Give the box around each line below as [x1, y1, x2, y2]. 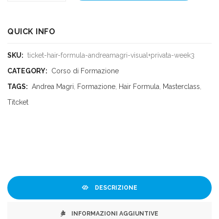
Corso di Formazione [51, 67, 119, 75]
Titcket [7, 98, 28, 107]
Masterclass [163, 83, 200, 91]
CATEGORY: [7, 67, 49, 75]
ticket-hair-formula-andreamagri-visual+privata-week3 [27, 51, 195, 60]
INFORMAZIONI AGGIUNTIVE [70, 210, 158, 218]
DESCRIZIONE [93, 184, 137, 192]
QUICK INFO [7, 27, 55, 37]
